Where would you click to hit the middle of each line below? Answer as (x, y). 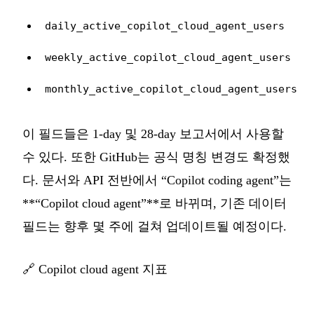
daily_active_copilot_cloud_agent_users (165, 25)
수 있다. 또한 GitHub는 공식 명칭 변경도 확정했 (156, 157)
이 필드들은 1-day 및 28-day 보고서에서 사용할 (153, 134)
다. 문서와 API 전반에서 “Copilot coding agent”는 (157, 180)
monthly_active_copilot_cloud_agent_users (171, 88)
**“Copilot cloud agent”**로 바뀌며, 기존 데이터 (155, 203)
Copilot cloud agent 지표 (103, 269)
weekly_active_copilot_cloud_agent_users (168, 57)
